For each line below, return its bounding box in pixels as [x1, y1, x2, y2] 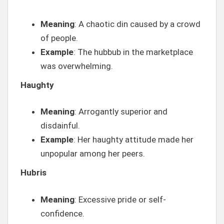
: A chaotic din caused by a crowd [74, 18, 200, 29]
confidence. [40, 208, 84, 218]
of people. [40, 32, 78, 43]
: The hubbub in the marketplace [73, 46, 193, 57]
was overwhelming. [40, 60, 113, 71]
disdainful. [40, 120, 80, 130]
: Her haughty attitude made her [73, 134, 193, 144]
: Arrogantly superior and [74, 106, 167, 116]
